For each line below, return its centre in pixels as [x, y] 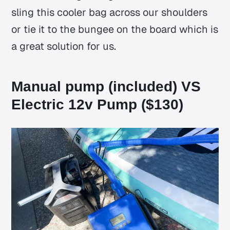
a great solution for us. [64, 46]
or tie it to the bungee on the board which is [115, 29]
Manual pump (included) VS [106, 87]
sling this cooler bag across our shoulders [110, 12]
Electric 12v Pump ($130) [98, 105]
